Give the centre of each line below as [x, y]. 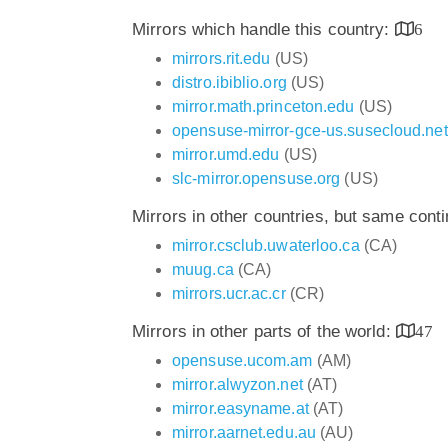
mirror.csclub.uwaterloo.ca [266, 245]
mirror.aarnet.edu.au [244, 432]
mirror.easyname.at [240, 408]
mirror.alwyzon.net [237, 384]
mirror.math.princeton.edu [263, 106]
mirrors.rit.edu [221, 58]
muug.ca [203, 269]
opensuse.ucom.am [242, 360]
